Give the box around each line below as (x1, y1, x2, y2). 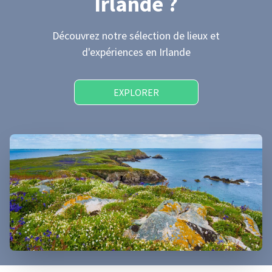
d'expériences (81, 45, 146, 59)
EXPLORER (113, 86, 159, 98)
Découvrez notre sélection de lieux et (52, 29, 220, 42)
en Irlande (145, 45, 191, 59)
